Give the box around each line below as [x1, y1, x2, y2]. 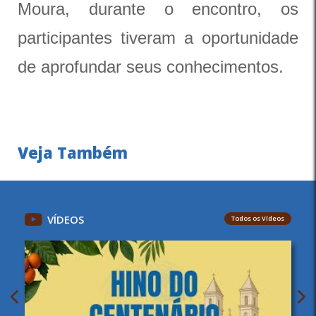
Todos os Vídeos [231, 214, 284, 223]
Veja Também [18, 142, 128, 163]
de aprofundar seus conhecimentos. [18, 57, 284, 76]
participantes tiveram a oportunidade [18, 28, 298, 47]
